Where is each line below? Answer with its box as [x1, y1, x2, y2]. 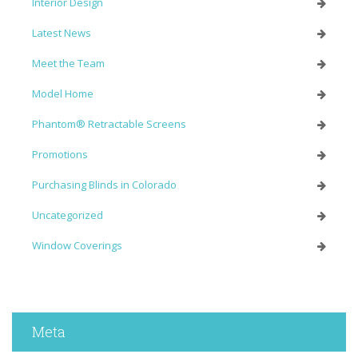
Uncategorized [32, 207, 103, 222]
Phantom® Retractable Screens [32, 116, 186, 131]
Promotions [32, 146, 88, 161]
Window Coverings [32, 237, 122, 253]
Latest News [32, 25, 91, 40]
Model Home [32, 86, 93, 101]
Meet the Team [32, 55, 105, 70]
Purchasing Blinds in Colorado [32, 177, 177, 192]
